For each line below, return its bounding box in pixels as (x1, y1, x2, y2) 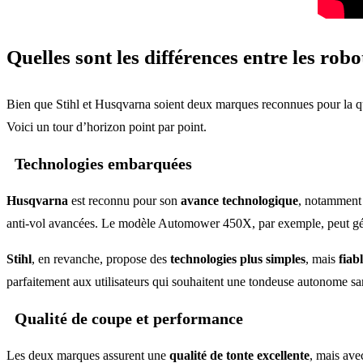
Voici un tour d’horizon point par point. (6, 119, 207, 134)
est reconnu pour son (68, 193, 181, 207)
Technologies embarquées (15, 154, 192, 173)
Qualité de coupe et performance (15, 309, 243, 327)
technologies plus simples (170, 251, 305, 266)
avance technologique (181, 193, 298, 207)
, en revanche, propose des (32, 251, 170, 266)
